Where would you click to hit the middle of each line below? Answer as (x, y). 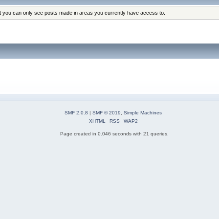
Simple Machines (143, 113)
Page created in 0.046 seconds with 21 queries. (114, 134)
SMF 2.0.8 (76, 113)
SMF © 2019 (107, 113)
